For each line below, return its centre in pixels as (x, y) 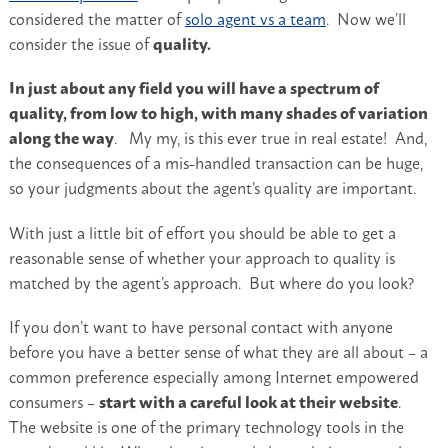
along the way (61, 137)
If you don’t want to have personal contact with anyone (200, 325)
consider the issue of (80, 43)
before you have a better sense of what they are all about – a (218, 350)
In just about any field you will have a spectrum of (193, 87)
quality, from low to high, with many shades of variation (218, 112)
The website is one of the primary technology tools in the (206, 425)
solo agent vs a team (255, 18)
